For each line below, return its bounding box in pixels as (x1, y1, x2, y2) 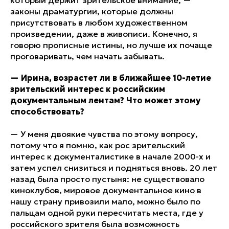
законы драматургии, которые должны (10, 6, 173, 16)
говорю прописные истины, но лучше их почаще (10, 39, 212, 50)
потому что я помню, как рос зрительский (10, 140, 185, 150)
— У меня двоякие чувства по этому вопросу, (10, 128, 198, 139)
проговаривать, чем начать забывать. (10, 51, 165, 61)
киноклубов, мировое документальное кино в (10, 185, 201, 195)
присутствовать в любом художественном (10, 17, 188, 28)
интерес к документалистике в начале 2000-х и (10, 151, 211, 162)
